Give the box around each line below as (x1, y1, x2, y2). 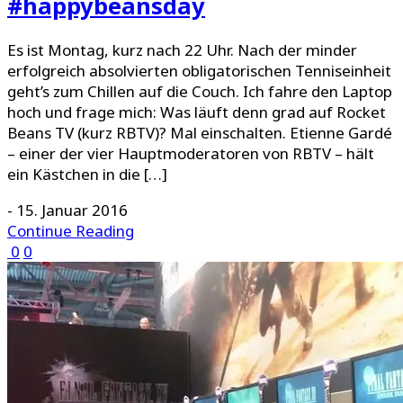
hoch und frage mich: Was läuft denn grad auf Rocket (7, 101, 386, 122)
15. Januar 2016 (16, 199, 128, 220)
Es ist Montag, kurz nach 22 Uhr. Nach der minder (7, 39, 357, 60)
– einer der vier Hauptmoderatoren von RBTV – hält (7, 142, 374, 164)
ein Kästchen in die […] (7, 163, 167, 184)
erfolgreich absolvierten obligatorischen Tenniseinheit (7, 59, 391, 81)
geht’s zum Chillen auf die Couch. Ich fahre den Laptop (7, 80, 392, 102)
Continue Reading (7, 219, 134, 241)
